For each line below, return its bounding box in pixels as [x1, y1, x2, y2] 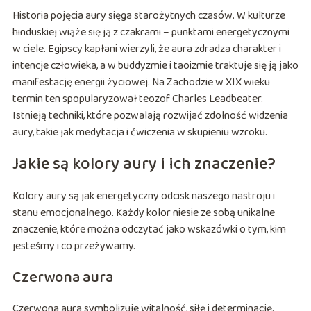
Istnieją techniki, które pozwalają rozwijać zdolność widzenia [12, 106, 288, 124]
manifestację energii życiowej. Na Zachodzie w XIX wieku [12, 73, 270, 91]
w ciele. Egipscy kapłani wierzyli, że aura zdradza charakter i [12, 40, 281, 58]
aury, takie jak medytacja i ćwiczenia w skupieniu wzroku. [12, 123, 267, 141]
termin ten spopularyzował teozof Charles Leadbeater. [12, 90, 263, 108]
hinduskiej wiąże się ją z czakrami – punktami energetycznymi [12, 23, 289, 41]
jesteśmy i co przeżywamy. [12, 237, 135, 255]
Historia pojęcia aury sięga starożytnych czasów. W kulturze [12, 6, 285, 24]
